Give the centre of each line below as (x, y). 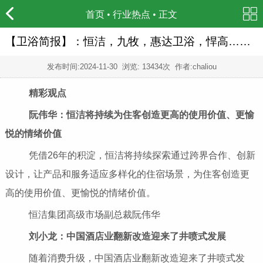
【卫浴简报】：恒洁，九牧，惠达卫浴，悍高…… (128, 41)
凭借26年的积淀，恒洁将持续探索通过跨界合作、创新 (132, 156)
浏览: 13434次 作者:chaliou (167, 66)
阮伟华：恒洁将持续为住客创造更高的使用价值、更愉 (132, 115)
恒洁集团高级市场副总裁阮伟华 (85, 215)
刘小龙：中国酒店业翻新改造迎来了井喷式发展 (127, 237)
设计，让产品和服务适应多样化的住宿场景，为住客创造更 (127, 174)
